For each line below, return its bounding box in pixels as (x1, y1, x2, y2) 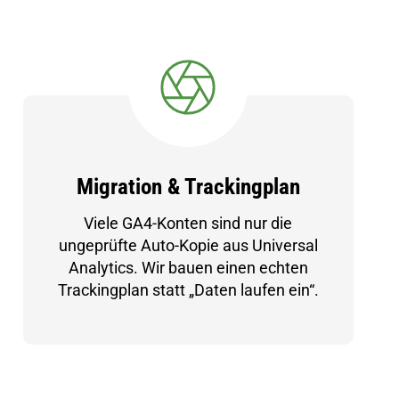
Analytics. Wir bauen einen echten (68, 258, 308, 277)
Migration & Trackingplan (76, 174, 300, 199)
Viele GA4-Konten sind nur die (84, 214, 293, 232)
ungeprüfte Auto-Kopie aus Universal (58, 236, 318, 255)
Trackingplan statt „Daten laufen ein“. (57, 281, 319, 299)
